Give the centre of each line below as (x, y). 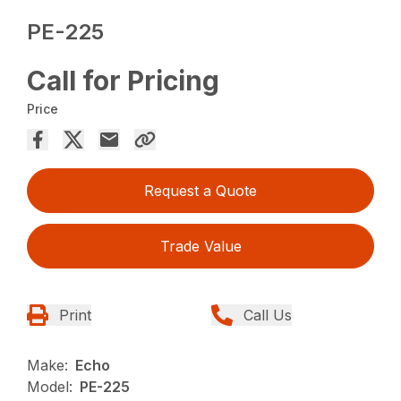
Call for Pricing (124, 80)
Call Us (268, 315)
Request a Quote (200, 190)
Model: (50, 386)
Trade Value (200, 246)
